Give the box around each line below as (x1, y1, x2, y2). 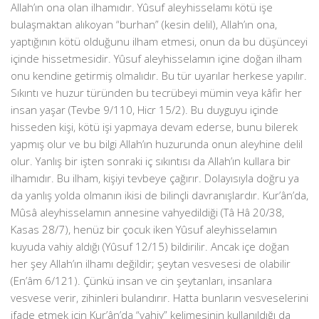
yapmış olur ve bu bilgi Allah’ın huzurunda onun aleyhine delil (11, 137, 303, 151)
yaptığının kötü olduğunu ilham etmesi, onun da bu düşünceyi (11, 34, 308, 48)
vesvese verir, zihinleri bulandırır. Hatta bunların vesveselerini (11, 291, 308, 305)
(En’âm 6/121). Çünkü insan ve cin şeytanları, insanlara (11, 273, 272, 288)
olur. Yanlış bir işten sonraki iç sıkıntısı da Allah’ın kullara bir (11, 154, 291, 168)
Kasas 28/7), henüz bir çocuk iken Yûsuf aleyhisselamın (11, 222, 277, 236)
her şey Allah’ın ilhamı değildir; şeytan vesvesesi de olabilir (11, 256, 291, 271)
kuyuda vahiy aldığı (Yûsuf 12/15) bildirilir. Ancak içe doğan (11, 239, 289, 253)
